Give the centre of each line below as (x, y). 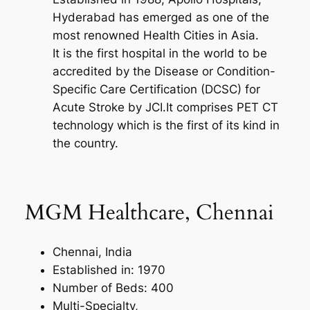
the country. (85, 144)
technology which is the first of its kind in (166, 126)
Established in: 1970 (109, 270)
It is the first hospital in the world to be (159, 54)
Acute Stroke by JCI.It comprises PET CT (165, 108)
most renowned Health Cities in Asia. (155, 36)
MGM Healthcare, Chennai (149, 212)
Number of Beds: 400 (113, 288)
